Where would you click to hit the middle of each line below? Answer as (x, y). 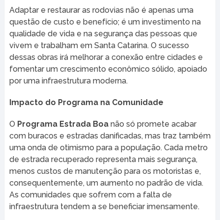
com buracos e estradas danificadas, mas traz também (110, 136)
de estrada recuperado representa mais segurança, (103, 159)
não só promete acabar (152, 124)
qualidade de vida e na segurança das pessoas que (103, 33)
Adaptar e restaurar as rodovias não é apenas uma (101, 10)
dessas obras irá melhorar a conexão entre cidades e (106, 57)
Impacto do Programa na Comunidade (86, 102)
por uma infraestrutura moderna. (68, 81)
